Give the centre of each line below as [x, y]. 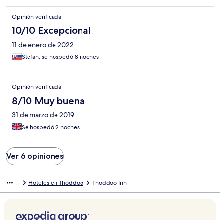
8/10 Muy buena [48, 101]
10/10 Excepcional [51, 31]
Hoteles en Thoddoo [56, 183]
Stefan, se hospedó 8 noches [60, 57]
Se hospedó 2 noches [51, 127]
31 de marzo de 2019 [43, 115]
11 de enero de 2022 [43, 45]
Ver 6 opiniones [35, 156]
